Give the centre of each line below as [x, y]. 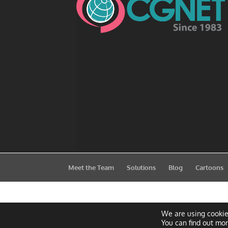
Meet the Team [91, 168]
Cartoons [210, 168]
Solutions [141, 168]
